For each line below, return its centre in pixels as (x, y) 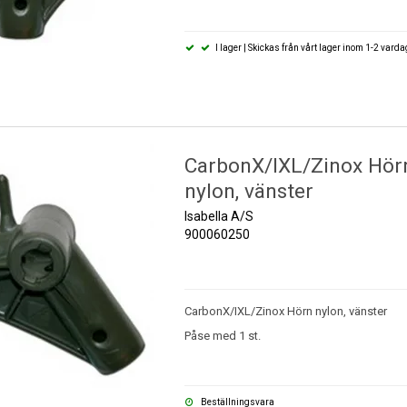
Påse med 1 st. (222, 335)
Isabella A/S (218, 217)
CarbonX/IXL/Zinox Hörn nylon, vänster (285, 312)
